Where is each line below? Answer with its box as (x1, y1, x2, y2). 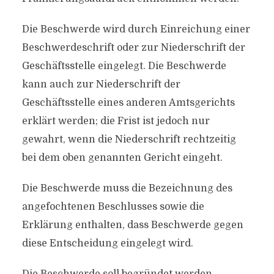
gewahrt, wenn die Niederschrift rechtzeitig (21, 134, 236, 145)
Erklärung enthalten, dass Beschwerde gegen (21, 220, 243, 231)
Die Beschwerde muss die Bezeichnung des (21, 183, 232, 194)
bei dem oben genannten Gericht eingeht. (21, 152, 223, 163)
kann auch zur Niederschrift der (21, 79, 180, 90)
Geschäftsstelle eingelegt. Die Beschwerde (21, 61, 226, 72)
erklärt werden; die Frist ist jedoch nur (21, 116, 210, 127)
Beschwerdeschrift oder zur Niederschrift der (21, 42, 245, 53)
